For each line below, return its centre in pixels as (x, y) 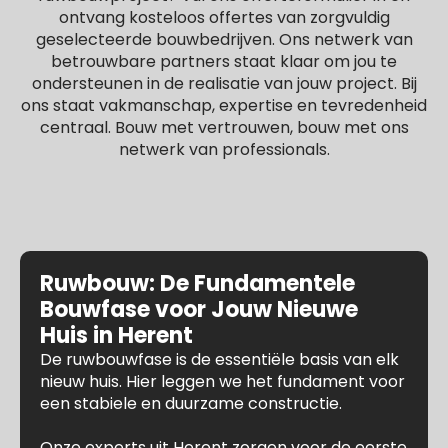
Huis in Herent (116, 335)
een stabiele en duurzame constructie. (191, 403)
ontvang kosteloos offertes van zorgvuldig (224, 17)
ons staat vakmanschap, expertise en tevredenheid (224, 105)
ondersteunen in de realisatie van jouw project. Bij (224, 83)
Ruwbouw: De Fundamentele (197, 283)
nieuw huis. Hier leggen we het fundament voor (222, 381)
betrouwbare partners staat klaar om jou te (224, 61)
